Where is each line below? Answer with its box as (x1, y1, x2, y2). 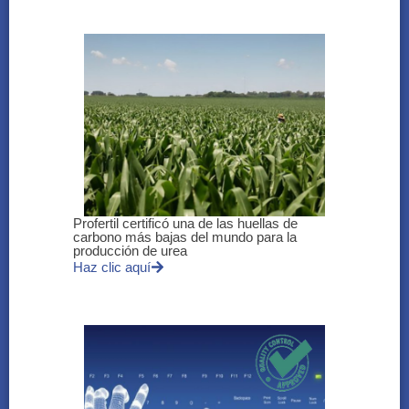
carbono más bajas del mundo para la (73, 229, 297, 246)
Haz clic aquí (73, 259, 151, 276)
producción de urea (73, 243, 187, 259)
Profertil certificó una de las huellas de (73, 215, 298, 232)
